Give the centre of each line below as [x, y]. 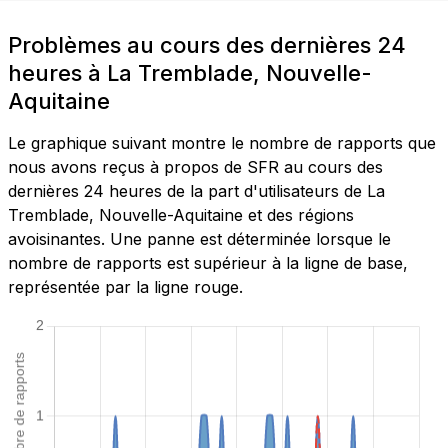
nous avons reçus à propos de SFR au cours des [195, 167]
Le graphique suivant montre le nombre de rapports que [222, 143]
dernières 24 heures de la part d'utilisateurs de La [196, 191]
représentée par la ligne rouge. [125, 287]
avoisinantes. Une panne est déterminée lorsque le [199, 239]
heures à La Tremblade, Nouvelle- [190, 73]
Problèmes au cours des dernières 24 [207, 45]
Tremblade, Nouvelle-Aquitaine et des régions [181, 215]
